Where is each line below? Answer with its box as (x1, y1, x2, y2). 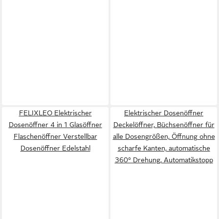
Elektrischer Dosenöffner (124, 109, 203, 117)
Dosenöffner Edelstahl (20, 144, 90, 152)
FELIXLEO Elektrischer (19, 109, 92, 117)
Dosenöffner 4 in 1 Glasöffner (8, 121, 102, 129)
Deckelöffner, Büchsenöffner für (113, 121, 215, 129)
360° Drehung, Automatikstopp (114, 156, 213, 164)
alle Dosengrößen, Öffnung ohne (112, 132, 215, 140)
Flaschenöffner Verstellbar (13, 132, 97, 140)
